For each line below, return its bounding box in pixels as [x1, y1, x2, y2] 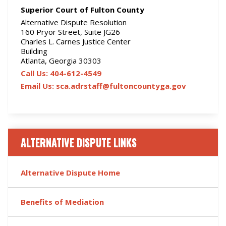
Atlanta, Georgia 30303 [21, 55, 101, 66]
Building [21, 46, 47, 56]
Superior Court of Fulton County [21, 5, 144, 15]
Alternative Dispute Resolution [21, 17, 127, 27]
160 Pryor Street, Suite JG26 [21, 27, 120, 37]
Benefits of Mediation [21, 197, 104, 207]
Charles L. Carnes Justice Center [21, 36, 131, 46]
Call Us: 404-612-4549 [21, 68, 101, 78]
